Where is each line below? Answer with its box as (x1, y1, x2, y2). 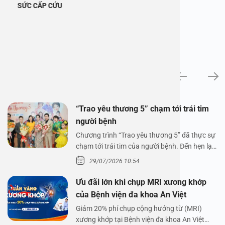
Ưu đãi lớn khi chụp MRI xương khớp (76, 177, 206, 187)
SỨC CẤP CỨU (18, 1, 63, 10)
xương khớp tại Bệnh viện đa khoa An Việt (76, 215, 204, 224)
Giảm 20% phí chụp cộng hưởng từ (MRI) (76, 204, 202, 213)
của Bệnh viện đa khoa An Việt (76, 190, 186, 200)
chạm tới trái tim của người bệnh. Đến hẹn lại (76, 142, 213, 150)
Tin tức (12, 65, 39, 79)
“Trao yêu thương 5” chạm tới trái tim (76, 103, 209, 114)
